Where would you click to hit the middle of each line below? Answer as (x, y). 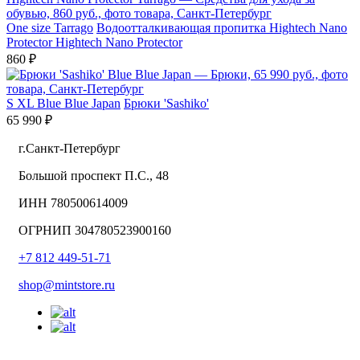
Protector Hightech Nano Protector (94, 43)
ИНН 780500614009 (73, 203)
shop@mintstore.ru (67, 285)
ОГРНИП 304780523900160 (95, 231)
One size (29, 28)
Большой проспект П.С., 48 (94, 176)
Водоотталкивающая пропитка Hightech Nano (222, 28)
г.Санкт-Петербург (70, 149)
